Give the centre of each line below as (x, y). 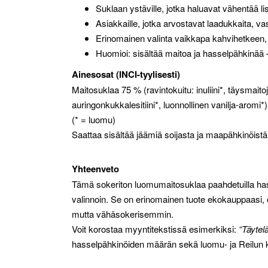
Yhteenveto (95, 169)
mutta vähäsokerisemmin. (123, 214)
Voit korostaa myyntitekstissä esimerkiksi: (155, 229)
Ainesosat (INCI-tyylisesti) (126, 74)
